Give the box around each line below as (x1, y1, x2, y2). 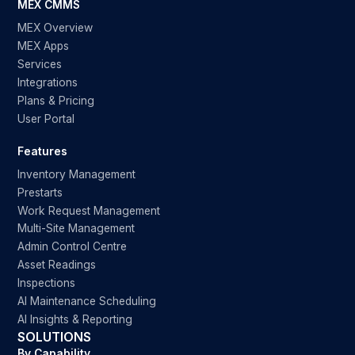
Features (17, 144, 68, 158)
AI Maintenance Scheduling (17, 295, 157, 308)
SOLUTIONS (17, 330, 92, 345)
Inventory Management (17, 167, 136, 181)
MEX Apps (17, 40, 70, 53)
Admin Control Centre (17, 240, 128, 254)
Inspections (17, 277, 76, 290)
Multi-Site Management (17, 222, 136, 235)
